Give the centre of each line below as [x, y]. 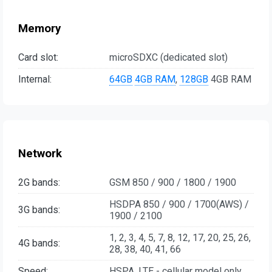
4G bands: [39, 243]
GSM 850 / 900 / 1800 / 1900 [173, 182]
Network [40, 153]
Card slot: [38, 58]
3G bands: [39, 210]
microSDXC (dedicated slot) [168, 58]
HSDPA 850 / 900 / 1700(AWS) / [179, 204]
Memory [39, 29]
